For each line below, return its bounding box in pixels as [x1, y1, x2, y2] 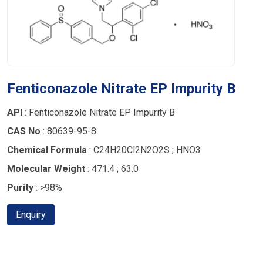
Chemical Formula [7, 144, 87, 156]
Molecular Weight [7, 163, 85, 175]
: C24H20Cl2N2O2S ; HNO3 [87, 144, 201, 156]
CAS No [7, 126, 41, 137]
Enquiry [16, 209, 46, 221]
